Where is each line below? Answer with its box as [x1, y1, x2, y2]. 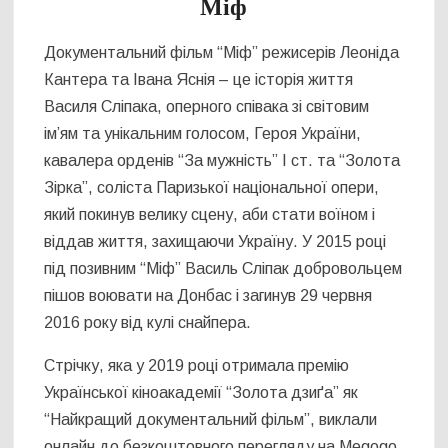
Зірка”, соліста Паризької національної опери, [44, 178, 380, 196]
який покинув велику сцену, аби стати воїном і [44, 205, 376, 223]
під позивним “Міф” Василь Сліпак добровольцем [44, 259, 403, 277]
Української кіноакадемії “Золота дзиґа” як [44, 383, 359, 401]
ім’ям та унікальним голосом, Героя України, [44, 124, 362, 142]
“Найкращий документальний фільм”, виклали [44, 410, 378, 428]
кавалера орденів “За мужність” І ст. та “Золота [44, 151, 401, 169]
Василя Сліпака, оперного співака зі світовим [44, 97, 370, 115]
